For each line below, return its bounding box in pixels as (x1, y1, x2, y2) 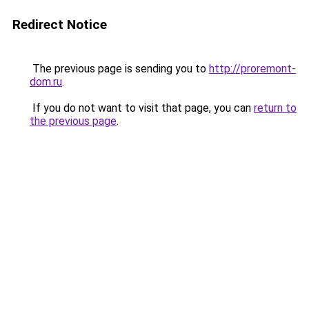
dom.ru (30, 75, 62, 88)
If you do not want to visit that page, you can (30, 101, 254, 114)
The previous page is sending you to (30, 62, 209, 75)
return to (254, 101, 297, 114)
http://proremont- (209, 62, 296, 75)
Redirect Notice (12, 17, 107, 32)
